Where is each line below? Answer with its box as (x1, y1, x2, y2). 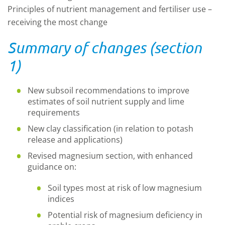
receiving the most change (8, 17, 107, 28)
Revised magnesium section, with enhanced (28, 150, 193, 161)
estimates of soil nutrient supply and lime (28, 96, 184, 107)
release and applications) (28, 134, 123, 145)
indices (48, 193, 74, 204)
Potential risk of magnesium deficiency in (48, 209, 202, 220)
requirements (28, 107, 80, 118)
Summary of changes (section (8, 39, 202, 56)
